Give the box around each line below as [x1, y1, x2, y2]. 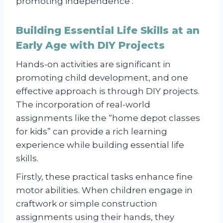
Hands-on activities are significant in [16, 59, 171, 69]
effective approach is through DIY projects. [16, 86, 200, 96]
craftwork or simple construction [16, 198, 157, 209]
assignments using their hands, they [16, 212, 174, 222]
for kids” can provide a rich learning [16, 126, 167, 136]
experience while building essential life [16, 139, 184, 150]
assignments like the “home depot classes [16, 112, 200, 123]
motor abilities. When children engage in [16, 185, 193, 195]
